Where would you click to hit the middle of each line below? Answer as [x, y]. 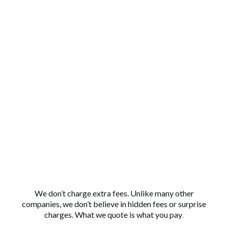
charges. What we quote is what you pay [113, 214]
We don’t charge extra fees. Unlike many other [114, 193]
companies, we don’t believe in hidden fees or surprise [114, 204]
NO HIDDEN [114, 169]
